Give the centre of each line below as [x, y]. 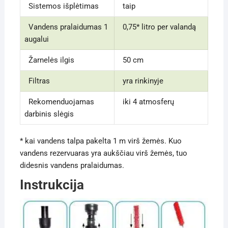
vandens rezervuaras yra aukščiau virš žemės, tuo [103, 153]
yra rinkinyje [141, 81]
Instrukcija [52, 185]
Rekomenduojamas [59, 102]
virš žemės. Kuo [153, 141]
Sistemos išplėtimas [61, 6]
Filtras [37, 81]
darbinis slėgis [49, 114]
